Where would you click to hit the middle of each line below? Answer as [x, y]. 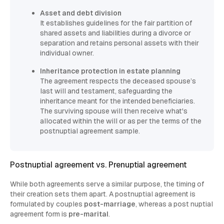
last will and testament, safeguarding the [106, 91]
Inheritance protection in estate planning [110, 71]
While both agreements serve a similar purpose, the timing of [107, 184]
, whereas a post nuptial [174, 204]
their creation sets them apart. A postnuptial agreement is [103, 194]
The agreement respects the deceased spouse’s [118, 81]
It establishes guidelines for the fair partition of [116, 23]
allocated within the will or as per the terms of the [121, 121]
